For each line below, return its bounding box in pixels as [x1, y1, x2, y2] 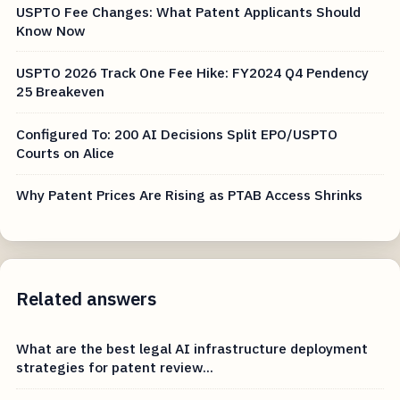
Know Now [16, 21, 87, 39]
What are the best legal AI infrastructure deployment [16, 338, 369, 357]
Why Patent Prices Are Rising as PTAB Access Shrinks [16, 186, 363, 204]
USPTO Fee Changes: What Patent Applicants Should [16, 2, 362, 21]
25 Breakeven [16, 82, 105, 101]
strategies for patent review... [16, 357, 214, 376]
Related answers [16, 287, 157, 312]
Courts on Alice [16, 143, 115, 162]
